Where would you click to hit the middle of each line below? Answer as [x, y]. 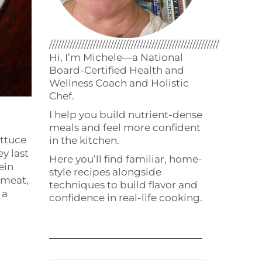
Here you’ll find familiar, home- [125, 159]
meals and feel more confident [125, 127]
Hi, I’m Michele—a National [116, 57]
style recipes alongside [105, 172]
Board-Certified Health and [116, 70]
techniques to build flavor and [123, 185]
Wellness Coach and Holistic [119, 83]
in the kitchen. [84, 140]
